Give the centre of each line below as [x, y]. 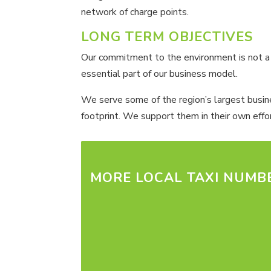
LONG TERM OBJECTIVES [167, 37]
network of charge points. [135, 12]
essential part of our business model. [160, 73]
